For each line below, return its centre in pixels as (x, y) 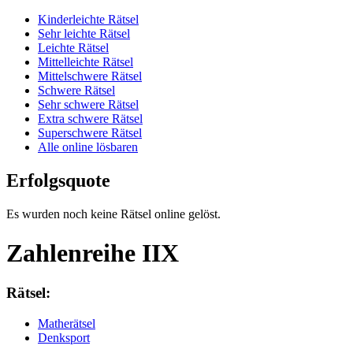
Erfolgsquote (58, 181)
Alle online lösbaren (88, 147)
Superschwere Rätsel (90, 133)
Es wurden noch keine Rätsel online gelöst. (113, 214)
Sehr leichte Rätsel (84, 34)
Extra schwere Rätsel (90, 119)
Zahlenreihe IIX (93, 253)
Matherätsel (67, 323)
